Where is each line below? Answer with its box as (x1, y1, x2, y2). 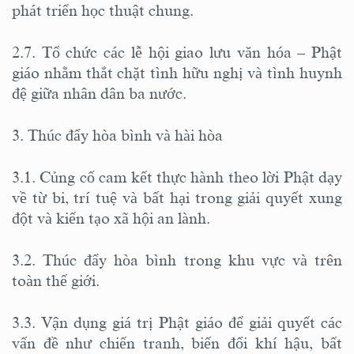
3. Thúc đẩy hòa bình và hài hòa (12, 126, 223, 144)
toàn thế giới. (12, 271, 104, 289)
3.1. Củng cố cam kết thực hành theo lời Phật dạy (12, 168, 342, 186)
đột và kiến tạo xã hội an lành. (12, 209, 214, 227)
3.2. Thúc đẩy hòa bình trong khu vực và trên (12, 250, 342, 269)
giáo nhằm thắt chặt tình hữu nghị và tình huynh (12, 63, 342, 81)
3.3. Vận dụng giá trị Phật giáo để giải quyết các (12, 313, 342, 331)
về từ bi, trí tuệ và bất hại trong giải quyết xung (12, 188, 342, 206)
